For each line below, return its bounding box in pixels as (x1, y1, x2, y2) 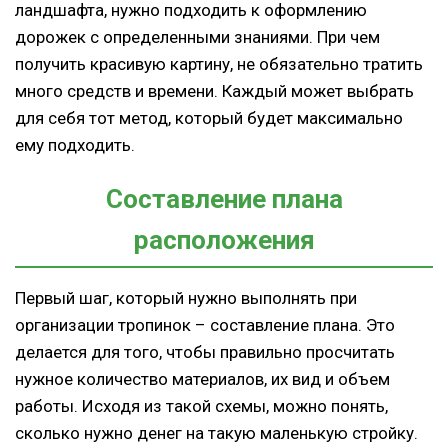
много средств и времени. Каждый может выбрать (15, 81, 414, 102)
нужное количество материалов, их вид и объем (15, 369, 390, 390)
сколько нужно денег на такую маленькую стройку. (15, 423, 418, 444)
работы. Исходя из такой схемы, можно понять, (15, 396, 388, 417)
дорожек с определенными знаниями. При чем (15, 27, 380, 48)
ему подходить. (15, 135, 135, 156)
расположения (133, 225, 315, 256)
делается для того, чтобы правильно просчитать (15, 342, 395, 363)
